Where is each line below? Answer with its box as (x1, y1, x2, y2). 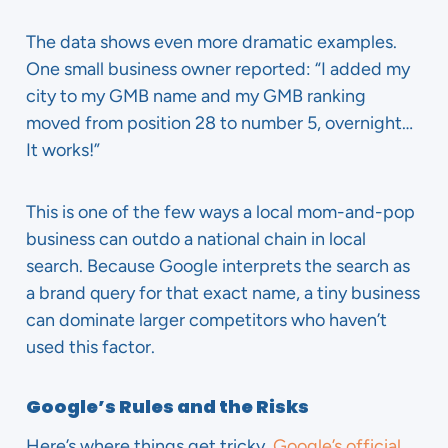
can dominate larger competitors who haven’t (26, 309, 387, 331)
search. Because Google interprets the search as (26, 255, 410, 277)
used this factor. (26, 336, 155, 358)
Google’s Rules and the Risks (26, 394, 309, 419)
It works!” (26, 139, 100, 161)
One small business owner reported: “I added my (26, 58, 410, 80)
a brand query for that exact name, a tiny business (26, 282, 420, 304)
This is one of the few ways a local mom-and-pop (26, 201, 415, 223)
